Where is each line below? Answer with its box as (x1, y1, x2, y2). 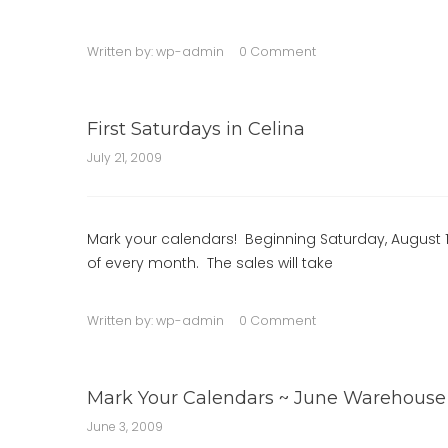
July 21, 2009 (87, 149, 162, 166)
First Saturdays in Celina (87, 118, 305, 140)
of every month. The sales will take (87, 253, 333, 273)
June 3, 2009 (87, 418, 163, 435)
